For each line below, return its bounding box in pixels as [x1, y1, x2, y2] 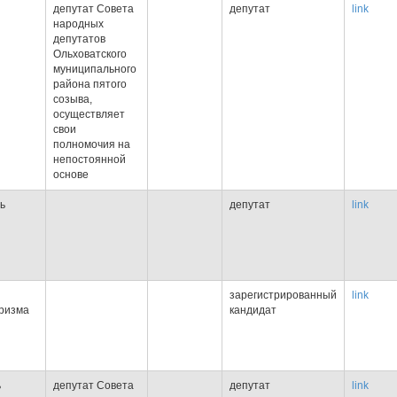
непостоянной [53, 153, 126, 166]
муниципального [53, 63, 136, 75]
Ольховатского [53, 48, 127, 60]
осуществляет [53, 108, 125, 121]
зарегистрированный [230, 289, 337, 301]
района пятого [53, 78, 127, 90]
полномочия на [53, 138, 130, 151]
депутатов [53, 33, 105, 45]
